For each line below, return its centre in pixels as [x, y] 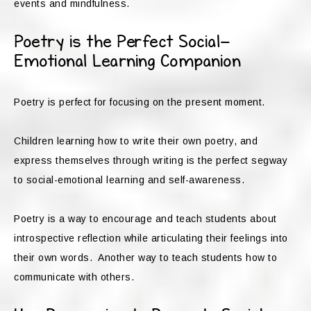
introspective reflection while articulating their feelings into [151, 238]
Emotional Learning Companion [127, 62]
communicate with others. [74, 277]
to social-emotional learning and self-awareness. [129, 180]
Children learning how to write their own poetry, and [136, 141]
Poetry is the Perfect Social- [122, 42]
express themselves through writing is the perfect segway [151, 161]
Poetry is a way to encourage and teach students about [145, 219]
